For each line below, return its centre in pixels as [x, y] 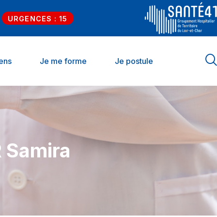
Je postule [134, 61]
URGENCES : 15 [38, 19]
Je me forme [63, 61]
